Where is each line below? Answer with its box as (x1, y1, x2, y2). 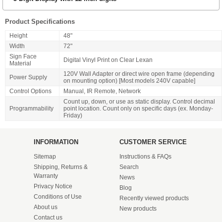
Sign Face (9, 53, 37, 60)
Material (9, 60, 31, 67)
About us (33, 204, 57, 211)
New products (119, 205, 157, 213)
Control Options (9, 88, 52, 95)
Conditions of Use (33, 193, 82, 201)
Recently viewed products (119, 195, 189, 202)
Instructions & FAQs (119, 153, 171, 161)
